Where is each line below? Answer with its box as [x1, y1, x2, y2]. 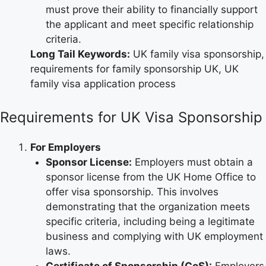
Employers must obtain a [131, 156, 253, 168]
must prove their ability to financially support [45, 4, 258, 16]
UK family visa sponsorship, [130, 48, 264, 61]
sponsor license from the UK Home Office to [45, 170, 256, 183]
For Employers [30, 141, 101, 153]
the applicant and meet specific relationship [45, 18, 254, 31]
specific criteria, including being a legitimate [45, 215, 255, 227]
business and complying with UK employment [45, 230, 263, 242]
